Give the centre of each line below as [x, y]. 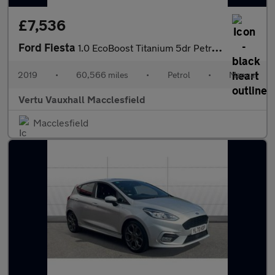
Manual [243, 75]
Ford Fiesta [48, 47]
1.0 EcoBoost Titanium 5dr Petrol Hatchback [145, 48]
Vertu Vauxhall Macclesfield [82, 99]
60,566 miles [103, 75]
